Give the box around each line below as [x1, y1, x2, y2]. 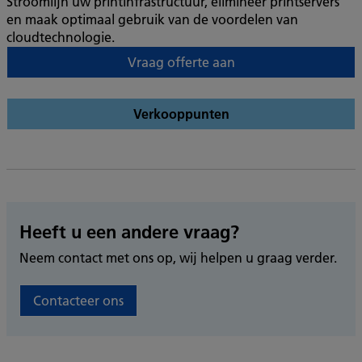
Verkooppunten [133, 105, 229, 122]
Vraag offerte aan [127, 53, 235, 70]
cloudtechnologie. [6, 28, 115, 45]
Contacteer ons [33, 292, 124, 309]
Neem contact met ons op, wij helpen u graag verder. [19, 249, 337, 266]
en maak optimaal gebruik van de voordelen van [6, 11, 298, 27]
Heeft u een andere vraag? [19, 221, 239, 243]
